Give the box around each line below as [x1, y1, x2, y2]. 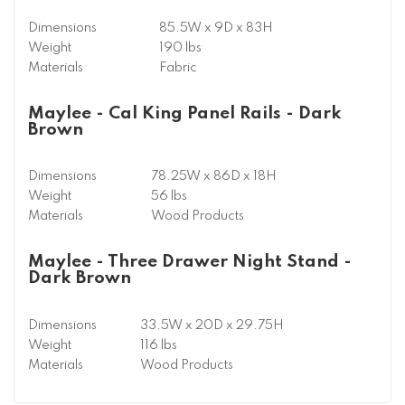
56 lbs [151, 190, 187, 203]
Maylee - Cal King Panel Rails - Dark [28, 105, 342, 123]
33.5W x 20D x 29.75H [140, 318, 284, 332]
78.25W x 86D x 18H [151, 170, 277, 184]
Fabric [159, 61, 197, 74]
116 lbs [140, 338, 177, 352]
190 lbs [159, 41, 202, 54]
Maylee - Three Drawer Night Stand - [28, 253, 352, 271]
